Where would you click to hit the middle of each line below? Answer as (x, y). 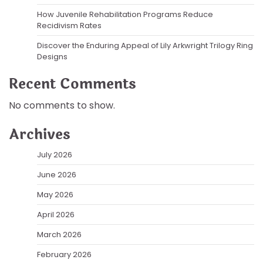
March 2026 (59, 234)
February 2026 (64, 254)
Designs (52, 56)
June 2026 (57, 174)
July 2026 (55, 154)
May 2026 (55, 194)
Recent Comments (73, 84)
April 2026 (56, 214)
